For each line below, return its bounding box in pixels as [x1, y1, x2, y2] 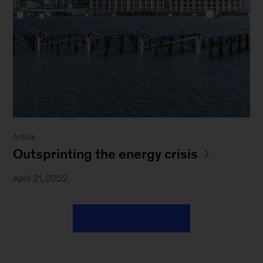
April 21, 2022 [13, 173, 68, 183]
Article [13, 132, 36, 141]
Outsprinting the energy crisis [13, 146, 198, 161]
